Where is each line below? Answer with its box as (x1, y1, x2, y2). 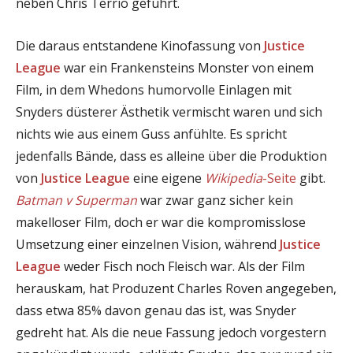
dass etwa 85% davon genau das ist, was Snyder (16, 301, 296, 319)
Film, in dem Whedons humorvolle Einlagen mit (16, 80, 292, 98)
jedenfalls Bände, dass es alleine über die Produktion (16, 147, 327, 165)
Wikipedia (205, 169, 262, 187)
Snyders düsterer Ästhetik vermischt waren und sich (16, 102, 322, 121)
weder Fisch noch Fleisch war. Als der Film (61, 257, 305, 275)
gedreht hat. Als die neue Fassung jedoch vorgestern (16, 323, 326, 341)
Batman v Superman (16, 191, 137, 209)
